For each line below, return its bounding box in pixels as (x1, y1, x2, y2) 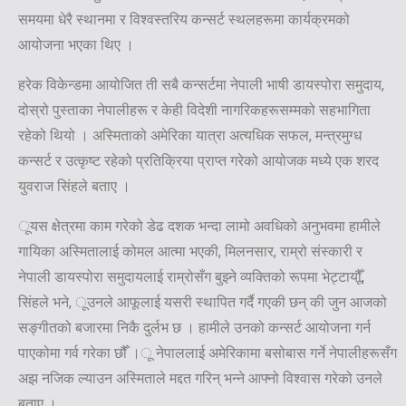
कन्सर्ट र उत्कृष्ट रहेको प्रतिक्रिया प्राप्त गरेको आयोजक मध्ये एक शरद (18, 151, 379, 169)
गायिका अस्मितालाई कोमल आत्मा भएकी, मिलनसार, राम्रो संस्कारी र (18, 242, 362, 260)
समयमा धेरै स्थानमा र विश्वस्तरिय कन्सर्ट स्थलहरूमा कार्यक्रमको (18, 10, 350, 28)
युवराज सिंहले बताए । (18, 177, 130, 195)
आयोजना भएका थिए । (18, 35, 134, 53)
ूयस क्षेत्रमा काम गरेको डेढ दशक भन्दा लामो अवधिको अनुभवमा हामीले (18, 217, 381, 235)
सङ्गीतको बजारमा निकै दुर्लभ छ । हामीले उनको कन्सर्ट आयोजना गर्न (18, 318, 371, 336)
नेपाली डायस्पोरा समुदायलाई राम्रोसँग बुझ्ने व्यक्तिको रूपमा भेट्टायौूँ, (18, 267, 364, 285)
